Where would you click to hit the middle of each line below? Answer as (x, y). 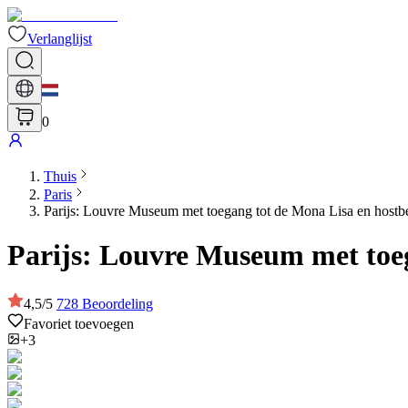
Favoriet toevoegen (79, 323)
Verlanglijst (60, 39)
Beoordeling (117, 303)
